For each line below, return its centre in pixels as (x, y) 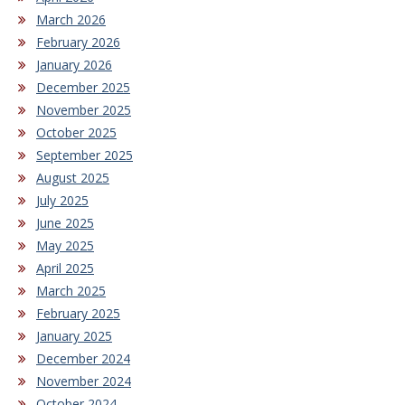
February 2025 (78, 314)
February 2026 (78, 42)
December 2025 (83, 88)
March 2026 (71, 20)
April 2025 (65, 268)
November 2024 (84, 381)
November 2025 (84, 110)
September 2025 (85, 155)
